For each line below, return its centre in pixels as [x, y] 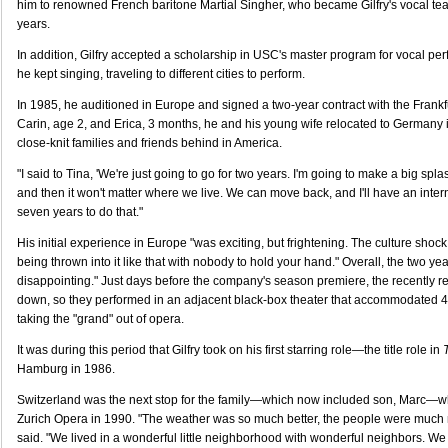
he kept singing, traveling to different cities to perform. [161, 74]
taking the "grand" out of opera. [100, 319]
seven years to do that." [80, 212]
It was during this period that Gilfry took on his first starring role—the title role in [230, 350]
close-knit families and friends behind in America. [149, 143]
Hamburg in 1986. [66, 369]
